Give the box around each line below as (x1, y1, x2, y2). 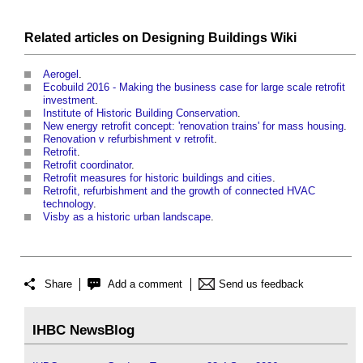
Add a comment (108, 278, 182, 291)
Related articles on (24, 30, 142, 45)
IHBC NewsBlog (32, 322, 135, 339)
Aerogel (43, 67, 79, 80)
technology (43, 197, 93, 210)
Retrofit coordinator (43, 158, 131, 171)
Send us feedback (219, 278, 304, 291)
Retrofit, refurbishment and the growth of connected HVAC (43, 184, 315, 197)
